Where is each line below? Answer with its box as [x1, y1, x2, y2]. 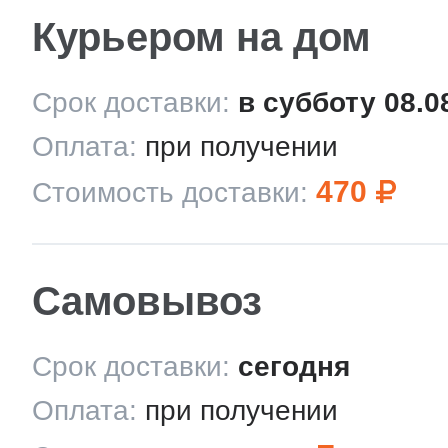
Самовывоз [32, 279, 262, 323]
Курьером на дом [32, 15, 371, 59]
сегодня [238, 351, 350, 382]
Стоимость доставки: [32, 177, 308, 208]
